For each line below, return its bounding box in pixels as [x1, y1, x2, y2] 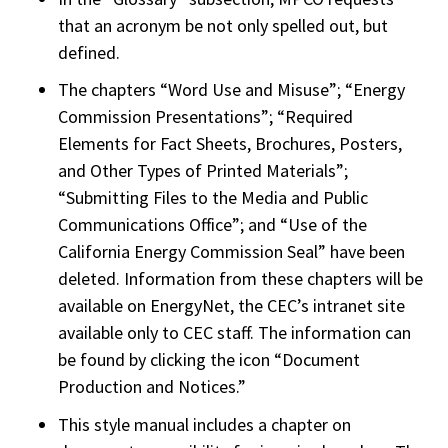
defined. [58, 40, 121, 64]
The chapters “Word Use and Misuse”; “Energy [58, 78, 406, 102]
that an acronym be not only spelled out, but [58, 13, 389, 37]
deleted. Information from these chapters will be [58, 267, 424, 291]
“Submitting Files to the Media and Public [58, 186, 369, 210]
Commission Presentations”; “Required [58, 105, 354, 129]
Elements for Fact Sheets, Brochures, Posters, [58, 132, 403, 156]
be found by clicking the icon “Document [58, 348, 361, 372]
